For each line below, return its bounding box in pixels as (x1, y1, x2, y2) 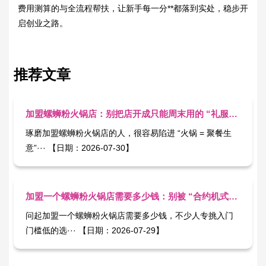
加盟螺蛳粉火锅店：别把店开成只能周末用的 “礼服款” (229, 108, 238, 119)
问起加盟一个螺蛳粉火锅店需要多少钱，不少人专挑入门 (26, 210, 234, 220)
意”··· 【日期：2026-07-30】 (48, 142, 134, 153)
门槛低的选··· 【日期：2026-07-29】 (78, 225, 164, 235)
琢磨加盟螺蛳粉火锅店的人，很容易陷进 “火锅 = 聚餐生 (26, 128, 232, 138)
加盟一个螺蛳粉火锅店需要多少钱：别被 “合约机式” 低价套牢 (229, 191, 238, 201)
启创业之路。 (18, 18, 68, 28)
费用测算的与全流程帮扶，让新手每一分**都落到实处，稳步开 (18, 3, 248, 13)
